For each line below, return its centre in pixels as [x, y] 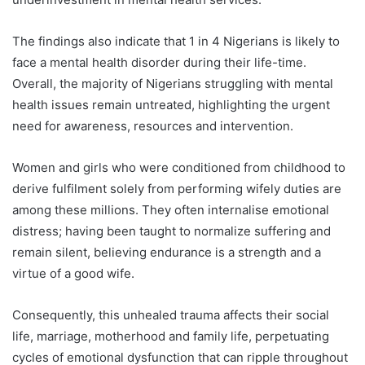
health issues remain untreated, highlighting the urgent [171, 105]
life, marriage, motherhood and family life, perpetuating [171, 336]
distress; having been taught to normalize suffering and [172, 231]
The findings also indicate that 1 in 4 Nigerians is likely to [176, 42]
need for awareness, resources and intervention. [153, 126]
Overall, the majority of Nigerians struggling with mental [173, 84]
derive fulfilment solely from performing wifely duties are [177, 189]
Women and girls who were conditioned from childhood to [179, 168]
